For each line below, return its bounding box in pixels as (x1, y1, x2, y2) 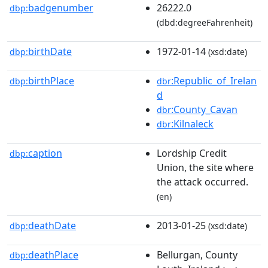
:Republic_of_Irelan (171, 74, 257, 87)
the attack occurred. (157, 175, 248, 188)
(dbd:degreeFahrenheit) (157, 16, 252, 28)
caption (28, 146, 62, 160)
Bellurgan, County (157, 248, 237, 261)
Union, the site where (157, 160, 254, 174)
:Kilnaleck (171, 117, 214, 130)
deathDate (28, 218, 76, 232)
